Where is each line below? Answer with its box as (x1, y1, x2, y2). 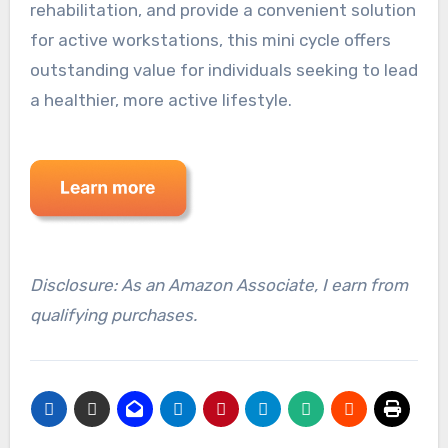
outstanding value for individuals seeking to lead (29, 60, 418, 81)
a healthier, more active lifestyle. (29, 90, 292, 111)
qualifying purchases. (29, 305, 197, 326)
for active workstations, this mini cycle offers (29, 30, 391, 51)
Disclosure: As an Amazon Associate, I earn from (29, 275, 408, 296)
